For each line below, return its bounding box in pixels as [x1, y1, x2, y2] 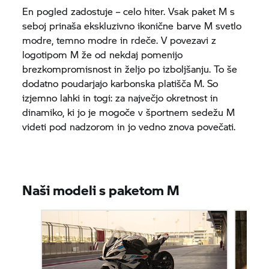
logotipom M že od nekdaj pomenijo [22, 47, 183, 61]
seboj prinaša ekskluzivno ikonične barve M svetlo [22, 18, 242, 32]
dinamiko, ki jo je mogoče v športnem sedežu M [22, 104, 235, 119]
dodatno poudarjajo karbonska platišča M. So [22, 76, 219, 90]
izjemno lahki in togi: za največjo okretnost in [22, 90, 219, 104]
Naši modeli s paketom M [22, 180, 180, 199]
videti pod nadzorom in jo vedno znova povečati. [22, 119, 242, 133]
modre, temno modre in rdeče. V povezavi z [22, 32, 217, 47]
